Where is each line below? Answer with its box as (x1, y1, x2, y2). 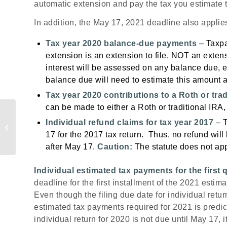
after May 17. (46, 142, 97, 151)
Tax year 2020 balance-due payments (46, 39, 197, 48)
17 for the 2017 (46, 130, 103, 139)
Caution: (97, 142, 132, 151)
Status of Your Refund (18, 128, 87, 137)
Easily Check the (18, 117, 68, 127)
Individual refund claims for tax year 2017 (46, 118, 216, 127)
